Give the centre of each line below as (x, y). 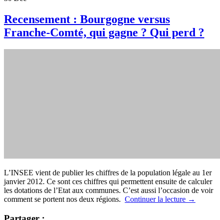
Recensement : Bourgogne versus (87, 19)
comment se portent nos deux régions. (64, 199)
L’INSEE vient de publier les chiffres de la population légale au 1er (108, 172)
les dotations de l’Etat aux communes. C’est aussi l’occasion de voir (109, 190)
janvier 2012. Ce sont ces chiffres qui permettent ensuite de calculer (108, 181)
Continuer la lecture (156, 199)
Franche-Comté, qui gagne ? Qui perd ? (104, 32)
